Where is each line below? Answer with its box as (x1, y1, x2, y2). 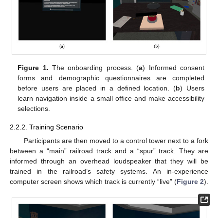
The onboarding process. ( (48, 64, 139, 72)
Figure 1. (18, 64, 49, 72)
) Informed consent (143, 64, 204, 72)
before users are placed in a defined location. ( (18, 84, 176, 92)
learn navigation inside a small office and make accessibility (18, 94, 204, 103)
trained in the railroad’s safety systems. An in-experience (10, 167, 208, 175)
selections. (18, 105, 51, 113)
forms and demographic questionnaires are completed (18, 74, 204, 82)
